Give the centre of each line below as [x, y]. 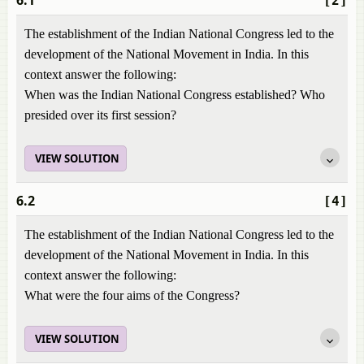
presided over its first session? [100, 115]
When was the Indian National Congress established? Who [175, 95]
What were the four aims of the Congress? [132, 295]
